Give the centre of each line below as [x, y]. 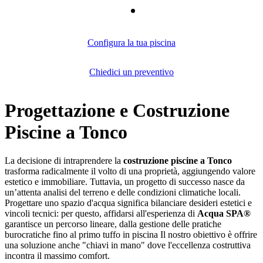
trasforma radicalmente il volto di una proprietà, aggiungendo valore [130, 171]
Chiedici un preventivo [131, 72]
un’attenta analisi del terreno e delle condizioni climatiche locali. [123, 193]
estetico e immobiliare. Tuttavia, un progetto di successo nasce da [125, 182]
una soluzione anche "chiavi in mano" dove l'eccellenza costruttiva [128, 245]
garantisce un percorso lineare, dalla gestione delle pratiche [113, 224]
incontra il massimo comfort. [57, 256]
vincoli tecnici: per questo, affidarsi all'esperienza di [101, 214]
